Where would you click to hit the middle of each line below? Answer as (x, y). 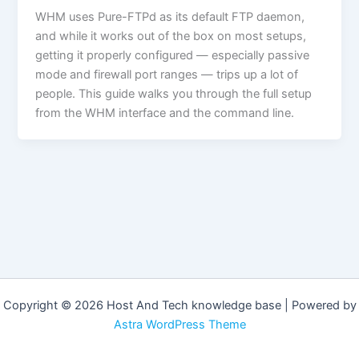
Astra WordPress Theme (179, 325)
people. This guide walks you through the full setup (174, 93)
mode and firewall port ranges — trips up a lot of (167, 74)
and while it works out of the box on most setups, (171, 36)
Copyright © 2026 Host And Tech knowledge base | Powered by (179, 305)
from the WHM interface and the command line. (165, 113)
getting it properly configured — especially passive (173, 55)
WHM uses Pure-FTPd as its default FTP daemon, (170, 16)
